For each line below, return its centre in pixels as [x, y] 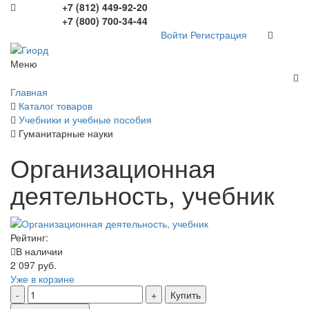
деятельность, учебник [142, 195]
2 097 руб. [33, 265]
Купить [186, 294]
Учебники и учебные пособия [85, 120]
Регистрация [219, 34]
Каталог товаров [56, 106]
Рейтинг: [29, 237]
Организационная [113, 168]
